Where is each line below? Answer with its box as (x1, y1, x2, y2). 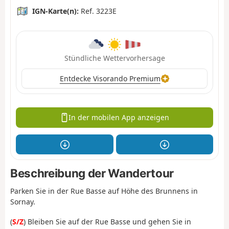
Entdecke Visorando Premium (59, 73, 161, 83)
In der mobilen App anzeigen (68, 112, 170, 123)
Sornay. (10, 197, 35, 207)
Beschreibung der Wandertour (10, 166, 174, 180)
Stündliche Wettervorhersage (64, 53, 165, 63)
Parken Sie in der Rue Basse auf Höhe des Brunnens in (10, 186, 198, 196)
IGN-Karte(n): (32, 6, 79, 16)
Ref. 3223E (79, 6, 117, 16)
